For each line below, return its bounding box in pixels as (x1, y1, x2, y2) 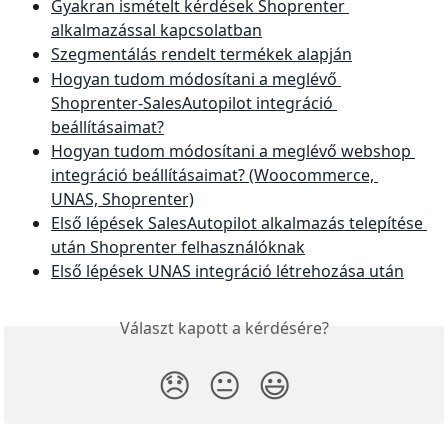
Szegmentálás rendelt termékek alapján (51, 43, 352, 66)
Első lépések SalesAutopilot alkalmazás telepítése (51, 211, 427, 234)
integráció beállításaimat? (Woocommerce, (51, 163, 378, 186)
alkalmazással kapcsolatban (51, 19, 262, 42)
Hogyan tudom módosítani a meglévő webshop (51, 139, 415, 162)
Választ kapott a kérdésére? (119, 317, 329, 340)
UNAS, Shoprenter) (51, 187, 194, 210)
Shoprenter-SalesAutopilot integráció (51, 91, 337, 114)
